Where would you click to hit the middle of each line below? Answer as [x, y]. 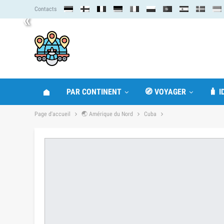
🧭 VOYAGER [165, 92]
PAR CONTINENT [94, 92]
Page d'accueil [52, 114]
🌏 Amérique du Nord [107, 114]
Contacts [45, 9]
